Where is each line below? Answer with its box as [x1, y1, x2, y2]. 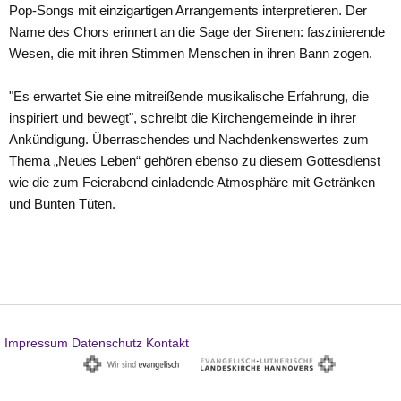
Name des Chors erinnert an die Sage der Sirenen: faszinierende [9, 24, 385, 39]
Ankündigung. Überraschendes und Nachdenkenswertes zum [9, 132, 369, 147]
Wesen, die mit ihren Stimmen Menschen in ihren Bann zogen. [9, 46, 376, 61]
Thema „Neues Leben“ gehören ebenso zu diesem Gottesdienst [9, 153, 380, 168]
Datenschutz [72, 335, 142, 350]
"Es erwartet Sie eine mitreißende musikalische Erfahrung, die [9, 89, 369, 104]
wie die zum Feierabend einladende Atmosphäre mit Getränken [9, 175, 375, 190]
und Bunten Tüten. [9, 196, 115, 211]
